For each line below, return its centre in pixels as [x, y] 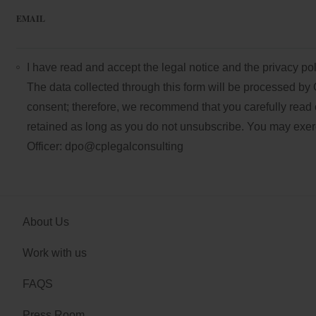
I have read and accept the [94, 67]
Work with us [55, 253]
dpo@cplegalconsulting [124, 146]
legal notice [190, 67]
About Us [46, 222]
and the [241, 67]
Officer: [45, 146]
